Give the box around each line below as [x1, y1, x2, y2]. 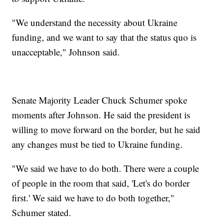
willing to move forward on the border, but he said [12, 123, 201, 136]
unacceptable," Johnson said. [12, 45, 123, 58]
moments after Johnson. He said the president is [12, 108, 191, 121]
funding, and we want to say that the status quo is [12, 30, 197, 43]
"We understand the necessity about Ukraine [12, 16, 178, 28]
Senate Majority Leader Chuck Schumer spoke [12, 93, 188, 106]
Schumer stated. [12, 206, 75, 219]
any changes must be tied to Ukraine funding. [12, 137, 186, 150]
